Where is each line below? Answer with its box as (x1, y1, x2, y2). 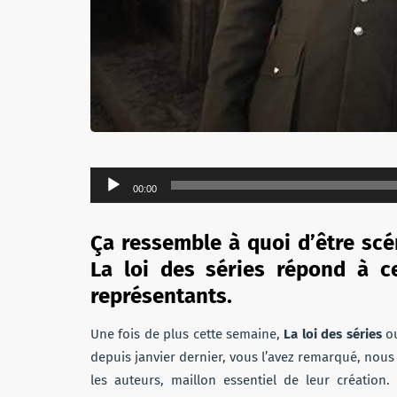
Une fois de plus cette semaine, (90, 325, 284, 342)
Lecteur (90, 169, 134, 186)
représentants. (90, 283, 232, 308)
